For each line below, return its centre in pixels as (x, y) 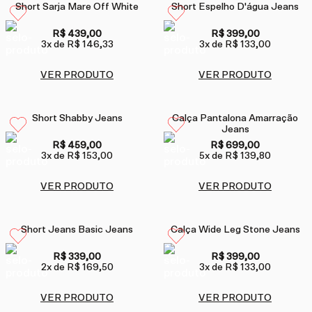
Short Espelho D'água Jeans (235, 7)
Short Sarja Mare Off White (77, 7)
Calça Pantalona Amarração (235, 119)
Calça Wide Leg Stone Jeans (235, 230)
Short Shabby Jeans (77, 119)
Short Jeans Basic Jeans (77, 230)
